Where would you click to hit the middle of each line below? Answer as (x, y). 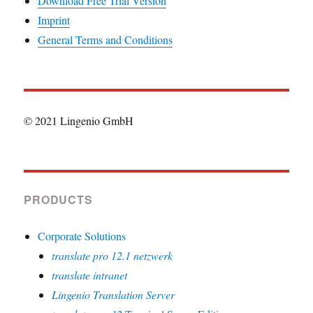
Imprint (54, 20)
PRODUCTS (58, 199)
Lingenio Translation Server (114, 294)
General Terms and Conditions (105, 39)
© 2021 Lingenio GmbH (79, 121)
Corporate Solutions (82, 236)
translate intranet (90, 275)
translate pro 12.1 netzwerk (112, 255)
